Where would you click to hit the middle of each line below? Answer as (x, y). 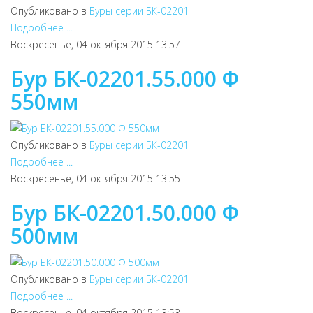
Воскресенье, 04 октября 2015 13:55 (95, 179)
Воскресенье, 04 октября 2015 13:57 (95, 44)
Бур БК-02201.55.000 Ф (125, 79)
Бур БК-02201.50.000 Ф (125, 213)
